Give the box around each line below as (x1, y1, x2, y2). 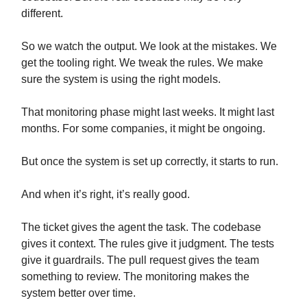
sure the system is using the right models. (21, 73, 221, 86)
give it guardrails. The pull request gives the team (21, 254, 259, 267)
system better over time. (21, 287, 136, 299)
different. (21, 8, 63, 20)
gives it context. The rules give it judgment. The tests (21, 238, 274, 250)
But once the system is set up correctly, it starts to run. (21, 156, 278, 168)
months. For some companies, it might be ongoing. (21, 123, 265, 135)
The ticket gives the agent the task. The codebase (21, 221, 261, 234)
